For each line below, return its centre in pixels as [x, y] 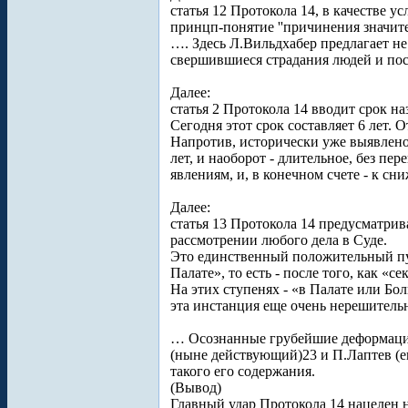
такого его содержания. [243, 371]
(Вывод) [196, 388]
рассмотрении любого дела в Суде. [279, 240]
